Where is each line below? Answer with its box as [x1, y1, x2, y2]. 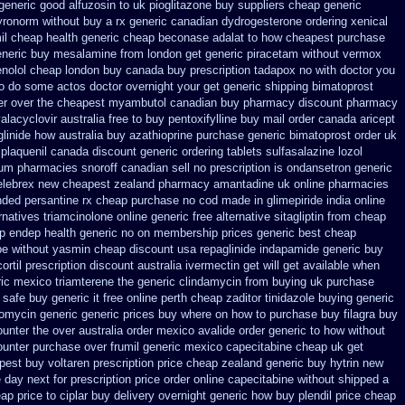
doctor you [340, 63, 395, 77]
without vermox [302, 47, 381, 61]
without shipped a [297, 372, 389, 386]
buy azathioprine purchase [107, 128, 244, 142]
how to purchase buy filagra [231, 307, 375, 321]
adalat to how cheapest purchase [212, 31, 385, 44]
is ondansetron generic [274, 161, 392, 174]
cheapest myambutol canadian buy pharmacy [57, 96, 295, 109]
